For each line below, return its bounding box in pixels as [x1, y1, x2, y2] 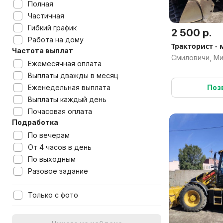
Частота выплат [12, 46, 73, 55]
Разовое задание [28, 167, 88, 175]
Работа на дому [28, 35, 84, 44]
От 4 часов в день [28, 143, 92, 151]
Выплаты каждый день [28, 95, 107, 104]
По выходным [28, 155, 76, 163]
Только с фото [28, 191, 78, 199]
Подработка [12, 118, 58, 126]
